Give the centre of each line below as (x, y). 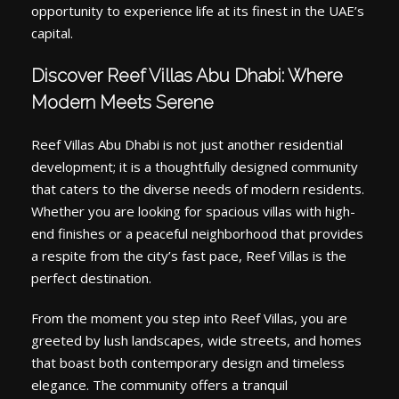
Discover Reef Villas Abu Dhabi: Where (187, 76)
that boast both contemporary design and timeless (188, 363)
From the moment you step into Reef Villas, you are (189, 318)
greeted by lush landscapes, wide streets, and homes (196, 341)
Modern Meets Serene (122, 103)
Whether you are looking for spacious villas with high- (193, 212)
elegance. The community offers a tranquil (159, 385)
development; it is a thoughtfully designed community (195, 167)
